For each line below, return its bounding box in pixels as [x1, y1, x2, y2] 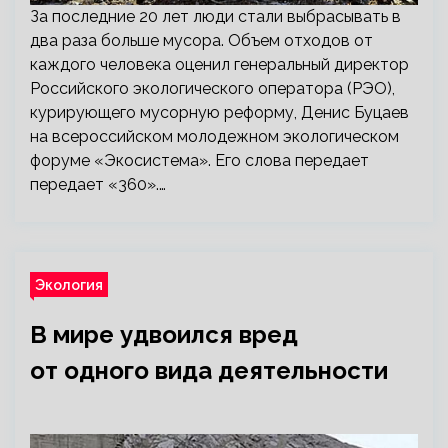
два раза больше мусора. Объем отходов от [30, 31, 373, 50]
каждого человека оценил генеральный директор [30, 55, 409, 74]
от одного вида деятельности [30, 356, 388, 385]
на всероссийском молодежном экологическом [30, 127, 399, 146]
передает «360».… [30, 175, 166, 194]
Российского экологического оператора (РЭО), [30, 79, 395, 98]
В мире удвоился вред [30, 320, 298, 349]
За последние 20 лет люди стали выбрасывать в [30, 7, 401, 26]
